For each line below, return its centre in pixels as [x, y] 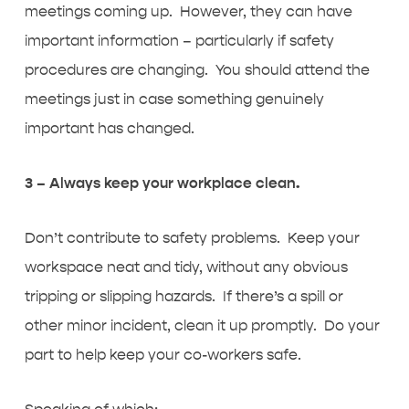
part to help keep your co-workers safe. [163, 355]
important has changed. [109, 128]
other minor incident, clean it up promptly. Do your [202, 325]
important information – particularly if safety [179, 41]
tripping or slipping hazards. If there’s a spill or [184, 296]
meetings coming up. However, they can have [188, 11]
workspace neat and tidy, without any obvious [186, 267]
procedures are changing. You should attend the [197, 70]
